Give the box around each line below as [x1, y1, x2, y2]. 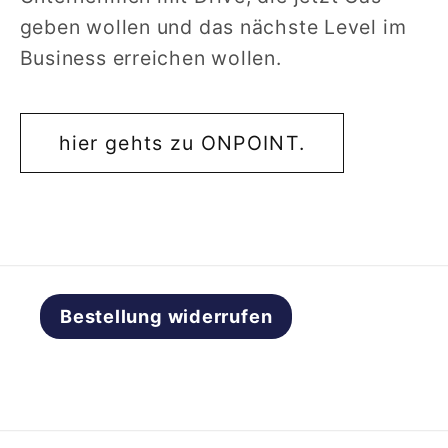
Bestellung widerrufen [60, 304, 273, 327]
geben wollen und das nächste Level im [19, 14, 407, 39]
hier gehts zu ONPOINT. [58, 131, 306, 156]
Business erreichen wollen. [19, 45, 282, 70]
